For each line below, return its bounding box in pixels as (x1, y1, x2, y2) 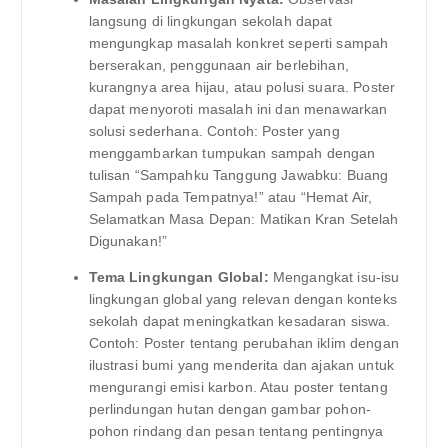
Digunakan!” (88, 232, 168, 249)
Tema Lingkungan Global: (88, 268, 269, 285)
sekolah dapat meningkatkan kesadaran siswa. (88, 312, 391, 329)
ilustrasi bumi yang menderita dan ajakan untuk (88, 356, 394, 373)
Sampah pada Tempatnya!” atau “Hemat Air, (88, 188, 373, 205)
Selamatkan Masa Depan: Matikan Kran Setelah (88, 210, 399, 227)
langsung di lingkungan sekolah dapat (88, 12, 333, 29)
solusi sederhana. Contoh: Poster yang (88, 122, 340, 139)
